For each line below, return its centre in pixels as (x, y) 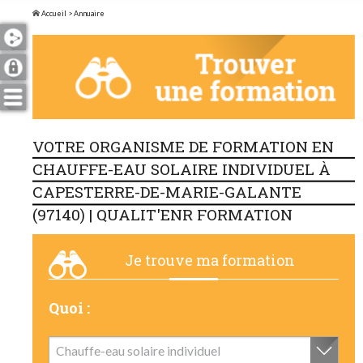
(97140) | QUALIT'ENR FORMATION (162, 215)
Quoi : (69, 308)
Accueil (53, 13)
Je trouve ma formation (210, 261)
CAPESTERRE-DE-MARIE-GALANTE (167, 192)
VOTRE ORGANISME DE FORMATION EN (183, 147)
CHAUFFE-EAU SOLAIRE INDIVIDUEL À (181, 169)
